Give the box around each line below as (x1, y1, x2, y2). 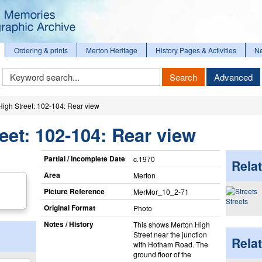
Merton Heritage (86, 45, 137, 55)
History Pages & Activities (156, 45, 236, 55)
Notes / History (43, 218, 94, 229)
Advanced (213, 71, 253, 83)
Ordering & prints (14, 45, 68, 55)
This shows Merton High (133, 219, 210, 229)
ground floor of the (133, 249, 191, 259)
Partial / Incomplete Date (43, 153, 125, 164)
